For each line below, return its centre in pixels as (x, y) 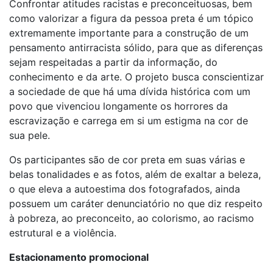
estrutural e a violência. (63, 233)
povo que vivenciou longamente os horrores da (119, 106)
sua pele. (30, 135)
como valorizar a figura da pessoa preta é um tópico (131, 18)
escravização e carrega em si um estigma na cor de (129, 121)
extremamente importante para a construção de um (129, 33)
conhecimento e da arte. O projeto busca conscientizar (136, 77)
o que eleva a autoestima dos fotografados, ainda (125, 189)
